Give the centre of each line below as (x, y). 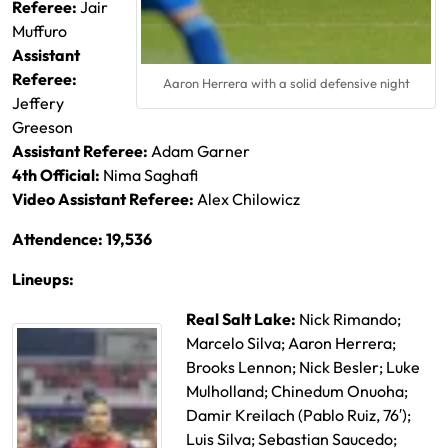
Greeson (42, 127)
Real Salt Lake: (242, 319)
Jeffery (38, 103)
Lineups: (43, 279)
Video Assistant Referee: (104, 199)
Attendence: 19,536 (82, 239)
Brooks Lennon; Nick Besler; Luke (303, 367)
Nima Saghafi (150, 175)
